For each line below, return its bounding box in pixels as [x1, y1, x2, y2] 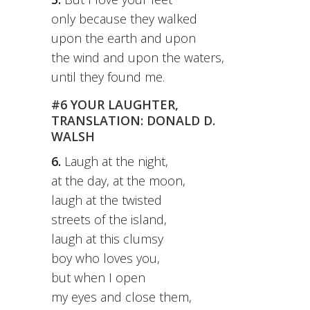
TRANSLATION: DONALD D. [51, 112, 215, 129]
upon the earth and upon [51, 30, 196, 47]
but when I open [51, 269, 145, 286]
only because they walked [51, 10, 197, 28]
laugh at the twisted [51, 192, 162, 209]
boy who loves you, [51, 250, 160, 267]
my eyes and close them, [51, 289, 192, 306]
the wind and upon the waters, [51, 49, 224, 66]
